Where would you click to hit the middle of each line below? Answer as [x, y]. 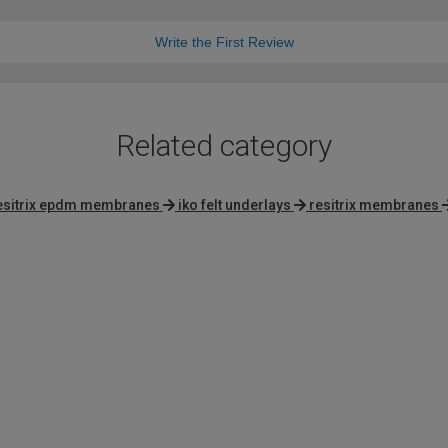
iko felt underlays [234, 205]
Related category [224, 146]
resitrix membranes [374, 205]
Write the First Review [224, 42]
